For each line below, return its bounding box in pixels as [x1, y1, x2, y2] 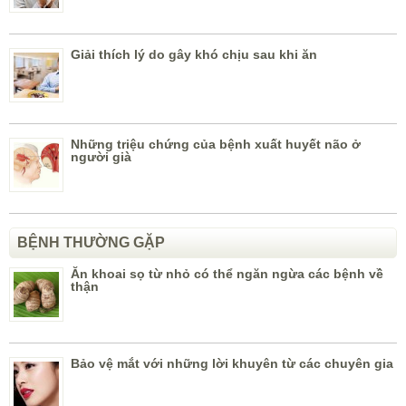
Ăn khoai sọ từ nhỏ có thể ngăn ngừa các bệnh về [71, 266, 383, 282]
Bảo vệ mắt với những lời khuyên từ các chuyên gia [71, 356, 393, 372]
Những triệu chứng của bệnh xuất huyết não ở [71, 137, 361, 152]
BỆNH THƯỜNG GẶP [17, 235, 165, 251]
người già [71, 150, 131, 165]
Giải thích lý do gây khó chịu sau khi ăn [71, 47, 317, 63]
